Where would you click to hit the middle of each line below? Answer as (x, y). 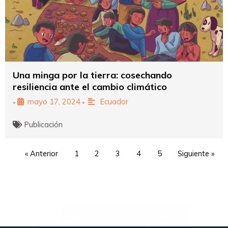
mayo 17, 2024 (54, 101)
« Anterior (42, 153)
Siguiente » (196, 153)
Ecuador (114, 101)
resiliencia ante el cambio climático (90, 87)
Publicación (44, 124)
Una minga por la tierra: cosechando (92, 75)
